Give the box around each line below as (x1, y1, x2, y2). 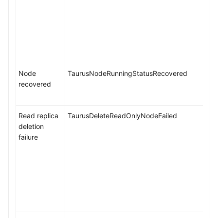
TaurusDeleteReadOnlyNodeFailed (68, 111, 177, 120)
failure (18, 133, 38, 141)
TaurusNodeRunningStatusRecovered (68, 69, 187, 77)
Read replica (18, 111, 58, 120)
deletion (18, 122, 44, 130)
